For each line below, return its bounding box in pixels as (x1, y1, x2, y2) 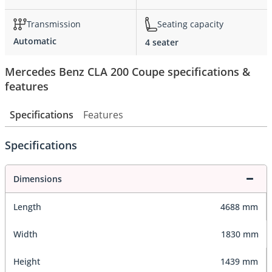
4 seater (145, 36, 178, 48)
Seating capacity (157, 18, 223, 30)
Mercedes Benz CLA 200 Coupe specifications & (5, 64, 250, 79)
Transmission (27, 18, 81, 30)
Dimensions (13, 172, 62, 185)
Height (13, 255, 40, 267)
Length (13, 200, 41, 212)
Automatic (13, 35, 56, 47)
